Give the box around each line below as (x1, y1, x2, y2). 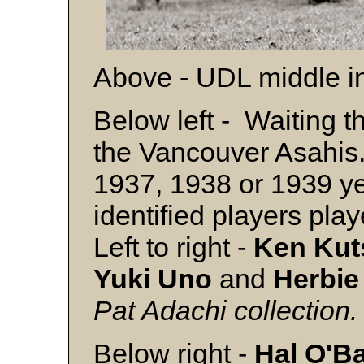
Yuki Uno (93, 263, 212, 294)
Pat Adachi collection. (93, 295, 357, 326)
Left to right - (93, 232, 253, 262)
